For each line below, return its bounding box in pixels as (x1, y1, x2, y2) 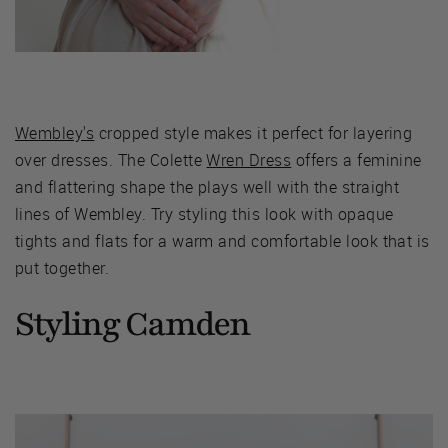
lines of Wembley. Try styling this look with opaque (15, 202, 394, 225)
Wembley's (15, 121, 95, 144)
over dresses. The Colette (15, 148, 207, 171)
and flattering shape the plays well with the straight (15, 175, 400, 198)
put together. (15, 256, 110, 279)
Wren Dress (206, 148, 292, 171)
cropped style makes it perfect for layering (94, 121, 413, 144)
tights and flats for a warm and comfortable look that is (15, 229, 430, 252)
